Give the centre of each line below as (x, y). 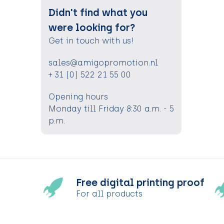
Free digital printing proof (140, 182)
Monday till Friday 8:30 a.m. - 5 (111, 109)
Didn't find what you (98, 13)
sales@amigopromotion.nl (103, 63)
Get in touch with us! (91, 41)
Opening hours (78, 97)
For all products (109, 193)
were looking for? (92, 28)
